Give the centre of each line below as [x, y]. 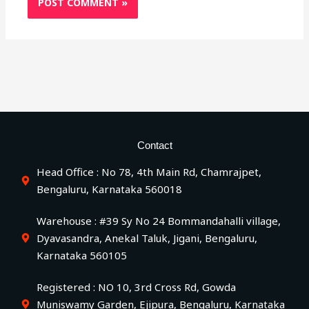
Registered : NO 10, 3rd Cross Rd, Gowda [136, 287]
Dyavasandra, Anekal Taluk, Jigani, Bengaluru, [147, 238]
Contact [154, 145]
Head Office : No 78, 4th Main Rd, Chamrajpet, [149, 171]
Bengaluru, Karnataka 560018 [109, 189]
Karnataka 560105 [81, 255]
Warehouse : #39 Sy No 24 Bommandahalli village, [158, 220]
